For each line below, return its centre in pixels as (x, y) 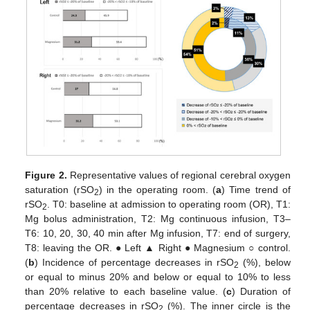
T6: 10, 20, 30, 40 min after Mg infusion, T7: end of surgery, (158, 233)
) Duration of (261, 291)
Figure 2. (46, 175)
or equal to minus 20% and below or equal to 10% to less (158, 276)
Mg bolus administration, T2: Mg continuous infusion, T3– (158, 218)
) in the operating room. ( (157, 189)
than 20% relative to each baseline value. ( (126, 291)
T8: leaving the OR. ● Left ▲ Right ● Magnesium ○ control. (158, 247)
